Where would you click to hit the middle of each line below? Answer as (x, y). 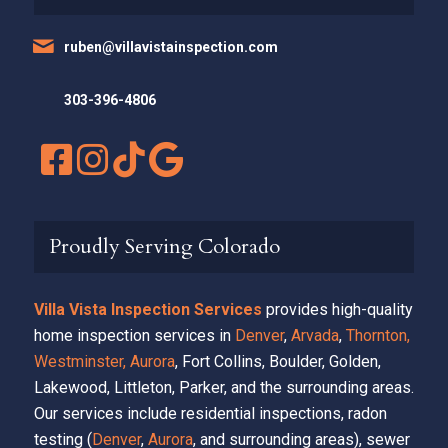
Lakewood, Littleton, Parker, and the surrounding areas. (223, 388)
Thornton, (377, 336)
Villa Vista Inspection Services (147, 310)
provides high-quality (337, 310)
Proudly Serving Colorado (164, 247)
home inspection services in (134, 336)
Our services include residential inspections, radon (210, 414)
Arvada (314, 336)
